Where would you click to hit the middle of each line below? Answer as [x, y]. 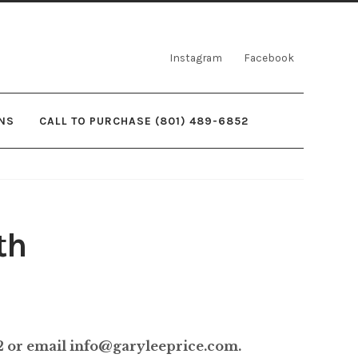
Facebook [269, 58]
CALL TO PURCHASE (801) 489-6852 [144, 120]
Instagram [196, 58]
